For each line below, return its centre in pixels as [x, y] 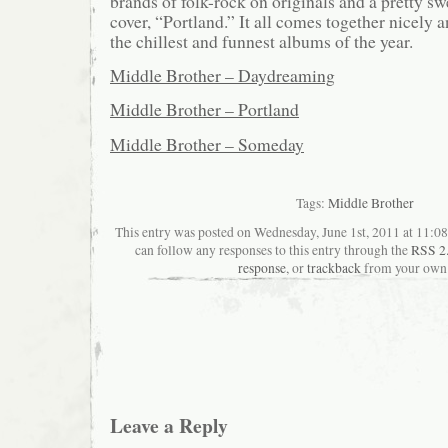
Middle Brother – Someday [207, 143]
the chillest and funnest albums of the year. [261, 40]
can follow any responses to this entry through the [273, 249]
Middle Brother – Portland [204, 109]
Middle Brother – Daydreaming [222, 74]
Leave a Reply [169, 426]
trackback [334, 267]
